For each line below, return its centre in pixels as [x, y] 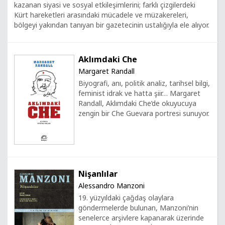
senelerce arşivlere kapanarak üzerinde [141, 218]
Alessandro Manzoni [111, 186]
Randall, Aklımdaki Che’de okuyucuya [137, 103]
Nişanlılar [98, 174]
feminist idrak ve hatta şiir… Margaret [139, 93]
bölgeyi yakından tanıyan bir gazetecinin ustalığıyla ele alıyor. [112, 25]
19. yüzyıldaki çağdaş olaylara [126, 198]
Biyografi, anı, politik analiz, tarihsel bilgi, [144, 83]
